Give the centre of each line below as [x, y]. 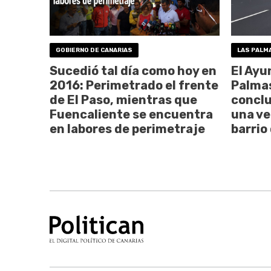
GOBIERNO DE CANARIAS [94, 51]
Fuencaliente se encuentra [131, 115]
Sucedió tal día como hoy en [133, 71]
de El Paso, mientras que [123, 100]
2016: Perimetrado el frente [134, 86]
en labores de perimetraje [127, 129]
